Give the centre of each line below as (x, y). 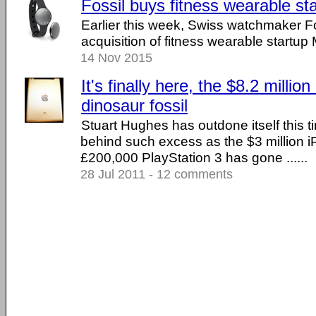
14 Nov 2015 (116, 58)
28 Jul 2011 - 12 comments (157, 174)
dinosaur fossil (134, 105)
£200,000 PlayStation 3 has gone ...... (194, 157)
